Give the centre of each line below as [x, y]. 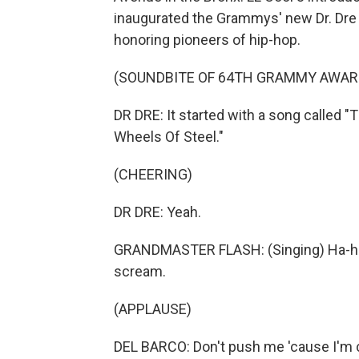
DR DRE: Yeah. [157, 212]
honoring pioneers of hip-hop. [207, 40]
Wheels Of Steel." [169, 137]
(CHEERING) [153, 174]
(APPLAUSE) [153, 309]
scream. [140, 271]
